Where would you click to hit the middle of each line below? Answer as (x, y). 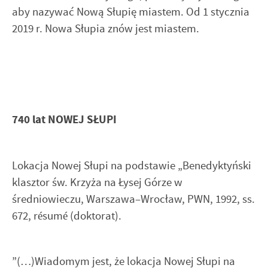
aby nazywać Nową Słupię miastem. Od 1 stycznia (131, 11)
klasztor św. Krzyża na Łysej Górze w (97, 182)
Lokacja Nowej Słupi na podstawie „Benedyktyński (132, 165)
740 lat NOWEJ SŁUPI (64, 120)
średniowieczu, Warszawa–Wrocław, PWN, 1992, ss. (133, 199)
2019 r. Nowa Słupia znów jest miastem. (106, 28)
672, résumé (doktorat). (67, 215)
